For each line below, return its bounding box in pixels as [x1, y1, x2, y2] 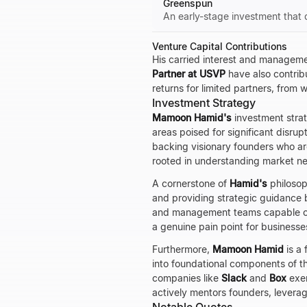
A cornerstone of [152, 177, 230, 189]
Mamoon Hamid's [152, 112, 232, 123]
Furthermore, [152, 243, 212, 255]
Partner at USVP [152, 68, 225, 79]
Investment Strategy [152, 96, 256, 110]
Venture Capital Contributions [152, 40, 287, 52]
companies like [152, 272, 221, 284]
